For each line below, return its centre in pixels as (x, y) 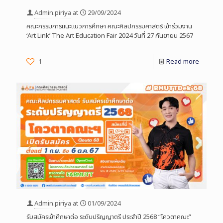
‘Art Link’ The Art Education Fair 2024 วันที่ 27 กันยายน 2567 (110, 36)
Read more (183, 62)
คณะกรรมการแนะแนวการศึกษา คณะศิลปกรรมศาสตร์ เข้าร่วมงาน (109, 27)
